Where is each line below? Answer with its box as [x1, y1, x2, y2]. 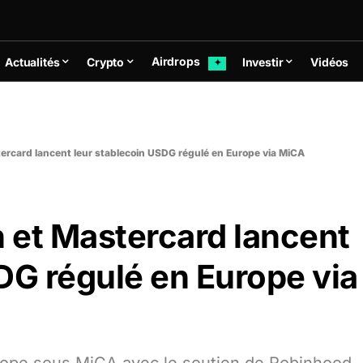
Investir [241, 54, 284, 69]
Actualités [5, 54, 60, 69]
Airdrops [151, 54, 203, 69]
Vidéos [310, 54, 349, 69]
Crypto [87, 54, 125, 69]
